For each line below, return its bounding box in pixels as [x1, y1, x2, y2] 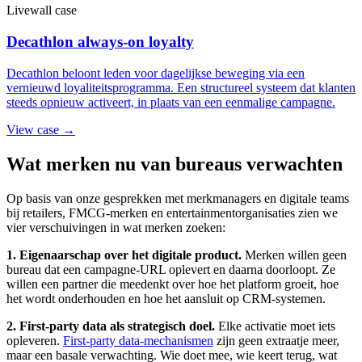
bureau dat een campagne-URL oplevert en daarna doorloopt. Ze [6, 262, 335, 276]
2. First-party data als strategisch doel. [6, 318, 215, 333]
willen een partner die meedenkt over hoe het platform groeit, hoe [6, 276, 339, 291]
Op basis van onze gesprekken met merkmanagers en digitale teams [6, 191, 349, 205]
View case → [6, 122, 75, 137]
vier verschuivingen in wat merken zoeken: [6, 220, 225, 234]
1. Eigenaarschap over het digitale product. [6, 247, 242, 262]
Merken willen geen [242, 247, 347, 262]
